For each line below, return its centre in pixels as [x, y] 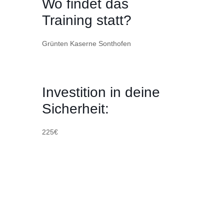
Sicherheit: [75, 109]
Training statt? [87, 20]
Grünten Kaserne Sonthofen [86, 44]
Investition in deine [101, 92]
